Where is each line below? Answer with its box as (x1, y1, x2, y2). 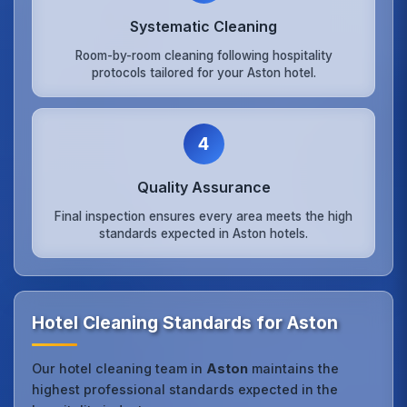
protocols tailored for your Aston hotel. (91, 65, 316, 80)
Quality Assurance (136, 178, 271, 197)
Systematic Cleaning (130, 17, 277, 36)
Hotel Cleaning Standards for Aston (32, 312, 339, 334)
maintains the (248, 361, 340, 377)
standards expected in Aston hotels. (99, 225, 308, 241)
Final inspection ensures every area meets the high (55, 208, 352, 223)
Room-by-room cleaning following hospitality (74, 47, 333, 63)
